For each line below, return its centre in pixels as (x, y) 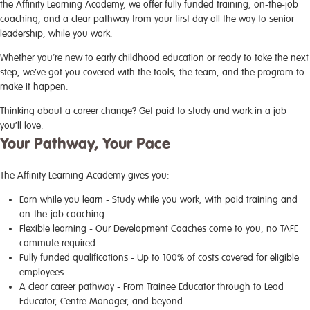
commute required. (59, 243)
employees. (43, 272)
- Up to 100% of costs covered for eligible (213, 258)
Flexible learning (53, 229)
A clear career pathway (67, 287)
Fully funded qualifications (74, 258)
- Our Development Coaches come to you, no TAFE (192, 229)
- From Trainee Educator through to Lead (199, 287)
